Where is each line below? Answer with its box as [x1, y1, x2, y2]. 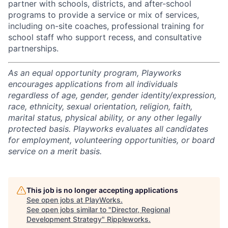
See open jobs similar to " [26, 205, 111, 214]
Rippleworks [107, 215, 149, 223]
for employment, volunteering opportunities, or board [8, 135, 215, 145]
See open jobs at [26, 195, 85, 204]
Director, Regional [111, 205, 170, 214]
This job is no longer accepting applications [26, 186, 178, 194]
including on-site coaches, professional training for [8, 21, 204, 31]
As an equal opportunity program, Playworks [8, 68, 181, 78]
